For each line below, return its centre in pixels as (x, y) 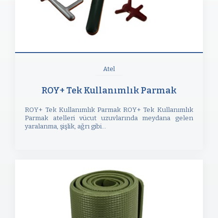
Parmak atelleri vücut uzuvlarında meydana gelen (109, 118)
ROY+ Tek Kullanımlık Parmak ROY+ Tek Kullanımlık (109, 110)
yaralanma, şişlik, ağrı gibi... (66, 127)
